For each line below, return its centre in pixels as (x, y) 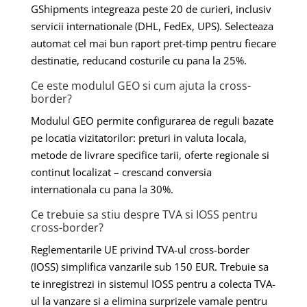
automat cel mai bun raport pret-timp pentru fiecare (153, 43)
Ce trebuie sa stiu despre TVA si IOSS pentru (144, 214)
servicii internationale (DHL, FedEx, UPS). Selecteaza (152, 26)
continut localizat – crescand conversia (121, 172)
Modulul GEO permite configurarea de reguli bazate (152, 120)
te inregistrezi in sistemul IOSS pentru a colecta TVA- (153, 283)
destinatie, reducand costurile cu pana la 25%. (138, 60)
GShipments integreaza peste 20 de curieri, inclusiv (151, 9)
